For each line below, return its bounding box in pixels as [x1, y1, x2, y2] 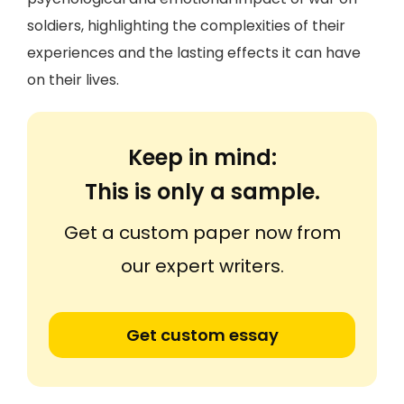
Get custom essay [125, 324, 279, 346]
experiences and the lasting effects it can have [27, 42, 361, 63]
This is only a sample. [84, 177, 320, 207]
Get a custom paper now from [63, 220, 341, 245]
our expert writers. [120, 253, 284, 279]
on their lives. [27, 69, 119, 90]
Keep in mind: [127, 142, 277, 172]
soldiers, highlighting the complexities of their [27, 15, 345, 36]
